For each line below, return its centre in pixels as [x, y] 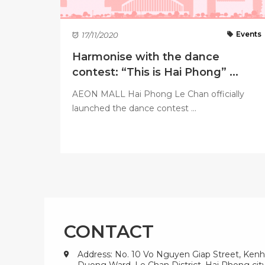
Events [248, 34]
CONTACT [109, 231]
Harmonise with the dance [146, 56]
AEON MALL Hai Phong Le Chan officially [158, 94]
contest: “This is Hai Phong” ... [155, 72]
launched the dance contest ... [134, 108]
